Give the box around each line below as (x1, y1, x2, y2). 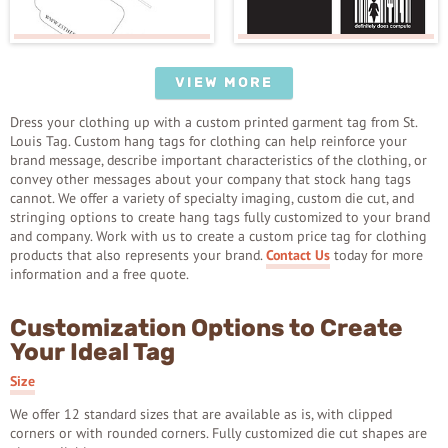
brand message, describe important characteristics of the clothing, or (10, 151, 427, 170)
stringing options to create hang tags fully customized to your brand (10, 208, 430, 227)
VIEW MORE (175, 74, 273, 92)
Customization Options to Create (10, 314, 403, 343)
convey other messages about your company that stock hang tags (10, 170, 411, 189)
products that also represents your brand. (10, 246, 266, 265)
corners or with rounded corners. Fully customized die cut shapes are (10, 424, 427, 443)
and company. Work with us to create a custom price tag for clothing (10, 227, 427, 246)
